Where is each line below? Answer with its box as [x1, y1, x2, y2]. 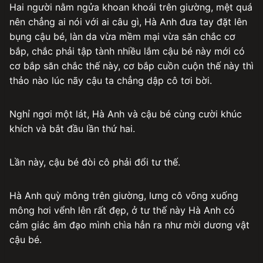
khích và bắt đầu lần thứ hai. [9, 122, 135, 134]
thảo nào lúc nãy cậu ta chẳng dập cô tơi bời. [9, 74, 212, 86]
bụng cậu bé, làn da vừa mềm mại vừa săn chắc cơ [9, 30, 235, 42]
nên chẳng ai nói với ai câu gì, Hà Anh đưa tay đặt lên [9, 15, 247, 28]
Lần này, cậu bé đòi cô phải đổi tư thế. [9, 156, 180, 168]
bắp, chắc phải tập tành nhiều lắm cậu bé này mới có [9, 45, 245, 57]
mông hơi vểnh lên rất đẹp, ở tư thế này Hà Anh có [9, 204, 235, 216]
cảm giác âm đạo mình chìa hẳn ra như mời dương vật [9, 218, 249, 231]
